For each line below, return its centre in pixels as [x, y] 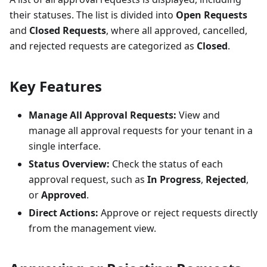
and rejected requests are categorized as [103, 46]
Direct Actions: [63, 212]
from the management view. [92, 228]
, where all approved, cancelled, [177, 30]
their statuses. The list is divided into [93, 15]
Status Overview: [69, 164]
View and [198, 115]
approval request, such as [88, 179]
